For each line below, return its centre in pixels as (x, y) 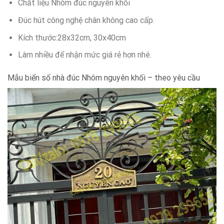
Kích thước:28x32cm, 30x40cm (72, 37)
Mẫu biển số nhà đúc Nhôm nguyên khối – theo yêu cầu (104, 77)
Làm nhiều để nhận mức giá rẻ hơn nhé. (84, 55)
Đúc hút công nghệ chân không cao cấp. (86, 20)
